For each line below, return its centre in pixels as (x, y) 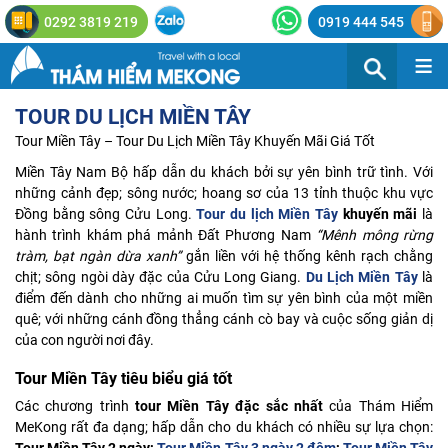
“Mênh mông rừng (375, 235)
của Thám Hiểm (381, 406)
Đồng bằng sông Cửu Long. (106, 214)
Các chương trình (75, 406)
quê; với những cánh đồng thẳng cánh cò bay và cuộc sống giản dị (224, 319)
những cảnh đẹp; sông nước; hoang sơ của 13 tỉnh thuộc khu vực (224, 193)
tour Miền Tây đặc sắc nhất (232, 406)
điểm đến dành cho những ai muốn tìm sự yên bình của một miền (224, 298)
